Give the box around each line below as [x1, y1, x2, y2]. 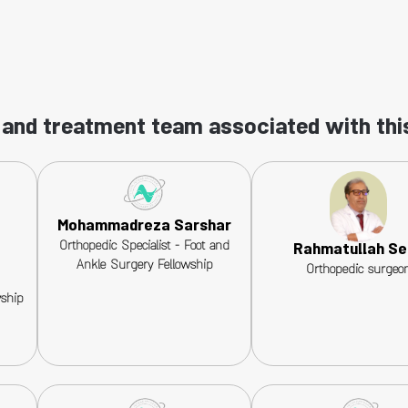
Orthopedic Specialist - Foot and [59, 237, 230, 259]
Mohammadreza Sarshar [57, 214, 232, 241]
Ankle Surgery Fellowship [76, 256, 213, 278]
